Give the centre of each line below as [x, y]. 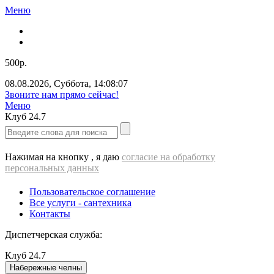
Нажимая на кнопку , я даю [63, 157]
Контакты [50, 214]
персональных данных [52, 168]
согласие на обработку [168, 157]
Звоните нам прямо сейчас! [62, 94]
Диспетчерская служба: [54, 235]
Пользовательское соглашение [92, 192]
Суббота [71, 83]
